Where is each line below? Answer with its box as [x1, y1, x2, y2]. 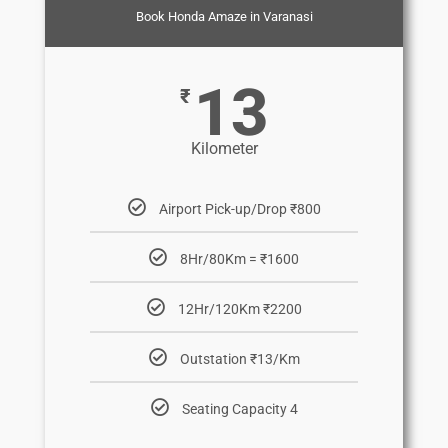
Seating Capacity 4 [181, 400, 298, 417]
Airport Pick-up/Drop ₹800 [158, 200, 321, 217]
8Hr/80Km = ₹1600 [180, 250, 299, 267]
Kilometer [190, 138, 258, 158]
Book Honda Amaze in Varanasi [135, 8, 313, 24]
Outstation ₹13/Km [179, 350, 300, 367]
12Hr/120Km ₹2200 [177, 300, 302, 317]
